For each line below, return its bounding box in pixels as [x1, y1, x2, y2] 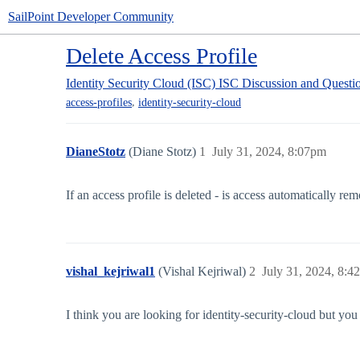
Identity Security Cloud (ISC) [66, 76, 215, 90]
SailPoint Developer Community [8, 10, 174, 23]
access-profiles [66, 96, 132, 109]
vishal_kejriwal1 [66, 264, 155, 279]
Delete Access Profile [66, 43, 257, 68]
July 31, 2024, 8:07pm [212, 145, 326, 159]
